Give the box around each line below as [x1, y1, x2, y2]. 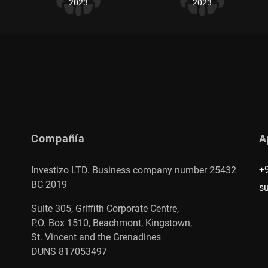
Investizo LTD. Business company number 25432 [31, 164, 236, 176]
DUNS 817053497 [31, 245, 107, 257]
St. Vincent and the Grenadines [31, 231, 161, 243]
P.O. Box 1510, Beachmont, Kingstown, [31, 217, 192, 229]
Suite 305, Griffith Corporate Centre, [31, 202, 179, 214]
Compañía [31, 132, 86, 145]
